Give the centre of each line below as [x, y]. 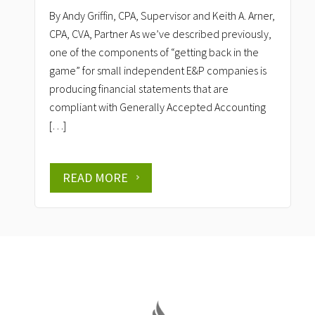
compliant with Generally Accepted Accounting [157, 107]
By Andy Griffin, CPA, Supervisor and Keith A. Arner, [162, 15]
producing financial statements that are [139, 89]
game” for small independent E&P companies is [158, 70]
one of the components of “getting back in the [154, 52]
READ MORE [95, 178]
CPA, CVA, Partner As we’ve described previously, [160, 34]
